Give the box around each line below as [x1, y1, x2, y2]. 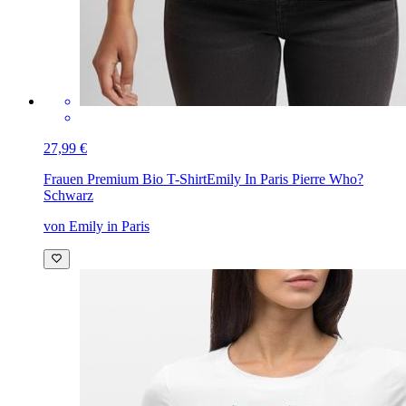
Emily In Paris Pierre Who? [207, 170, 363, 187]
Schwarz [43, 187, 93, 203]
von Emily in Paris [43, 217, 150, 234]
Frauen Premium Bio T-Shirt [43, 170, 207, 187]
